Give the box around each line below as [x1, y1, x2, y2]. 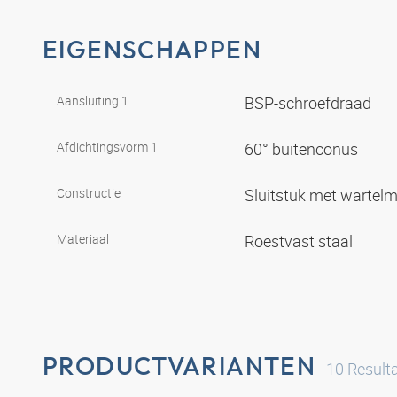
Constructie [57, 183, 121, 201]
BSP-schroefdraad [245, 91, 375, 113]
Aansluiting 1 [57, 91, 128, 109]
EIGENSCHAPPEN [43, 34, 261, 65]
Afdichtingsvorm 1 [57, 137, 158, 155]
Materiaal [57, 230, 109, 247]
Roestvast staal [245, 230, 356, 252]
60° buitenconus [245, 137, 362, 160]
